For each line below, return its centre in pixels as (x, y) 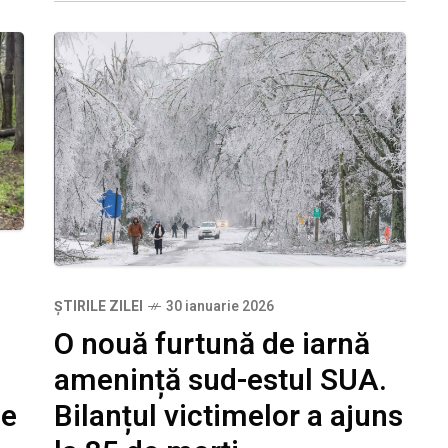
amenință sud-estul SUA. (220, 381)
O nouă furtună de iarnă (212, 345)
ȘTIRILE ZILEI (98, 307)
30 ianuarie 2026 (220, 307)
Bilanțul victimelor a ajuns (228, 417)
